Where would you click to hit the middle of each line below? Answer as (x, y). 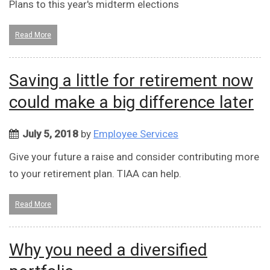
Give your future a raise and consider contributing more (134, 157)
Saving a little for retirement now (131, 81)
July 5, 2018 (50, 134)
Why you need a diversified (108, 250)
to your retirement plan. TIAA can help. (95, 174)
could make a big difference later (131, 102)
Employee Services (136, 134)
